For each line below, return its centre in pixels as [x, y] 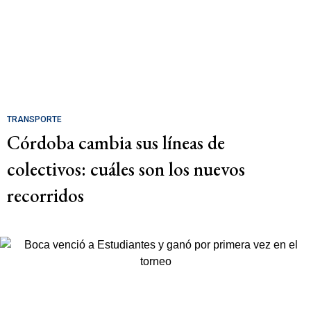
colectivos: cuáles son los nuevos [126, 169]
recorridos [45, 195]
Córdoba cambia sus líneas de [116, 142]
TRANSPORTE [34, 119]
